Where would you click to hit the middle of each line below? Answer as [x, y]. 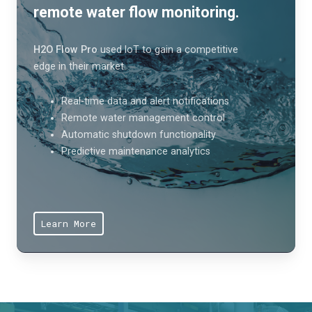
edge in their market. [80, 66]
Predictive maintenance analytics [136, 151]
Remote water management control [143, 117]
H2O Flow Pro [65, 49]
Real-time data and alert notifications [145, 101]
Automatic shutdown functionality [139, 134]
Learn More [68, 224]
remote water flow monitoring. [136, 12]
